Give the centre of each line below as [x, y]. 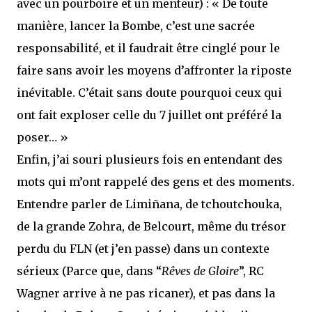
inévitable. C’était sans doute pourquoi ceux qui [149, 93]
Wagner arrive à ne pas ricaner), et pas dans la [146, 293]
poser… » [42, 137]
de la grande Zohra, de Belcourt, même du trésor [151, 226]
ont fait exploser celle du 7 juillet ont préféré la [149, 115]
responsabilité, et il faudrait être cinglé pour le [148, 48]
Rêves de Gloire [200, 271]
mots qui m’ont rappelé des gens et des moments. [156, 182]
